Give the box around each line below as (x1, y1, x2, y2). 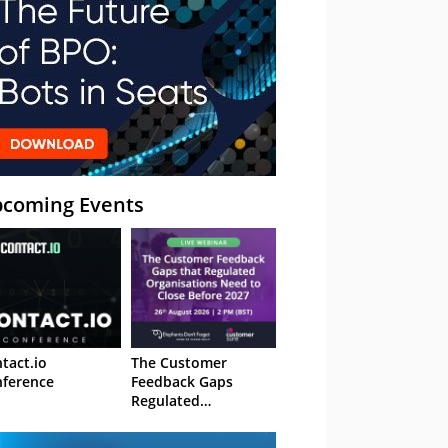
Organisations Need (131, 410, 267, 429)
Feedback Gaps (131, 372, 233, 391)
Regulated (131, 391, 200, 410)
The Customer (131, 353, 227, 372)
